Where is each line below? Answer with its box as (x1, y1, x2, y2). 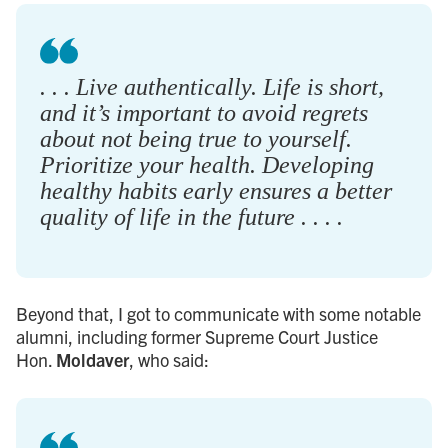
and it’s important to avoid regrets (40, 99, 368, 126)
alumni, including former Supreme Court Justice (16, 324, 378, 348)
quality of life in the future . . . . (40, 203, 343, 230)
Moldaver (56, 347, 129, 371)
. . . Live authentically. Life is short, (40, 73, 384, 100)
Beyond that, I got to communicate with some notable (16, 301, 421, 325)
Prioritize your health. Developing (40, 151, 374, 178)
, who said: (129, 347, 209, 371)
